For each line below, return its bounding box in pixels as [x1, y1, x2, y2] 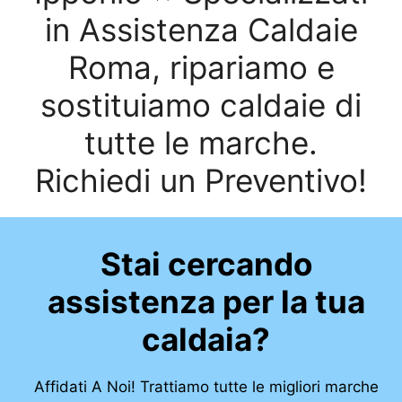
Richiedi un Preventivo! [35, 162, 367, 199]
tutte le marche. [84, 124, 318, 162]
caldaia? [142, 320, 271, 359]
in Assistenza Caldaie [44, 11, 358, 48]
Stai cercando [100, 245, 312, 284]
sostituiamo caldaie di [40, 86, 362, 124]
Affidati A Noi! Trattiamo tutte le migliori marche [33, 378, 379, 397]
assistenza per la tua [47, 283, 365, 321]
